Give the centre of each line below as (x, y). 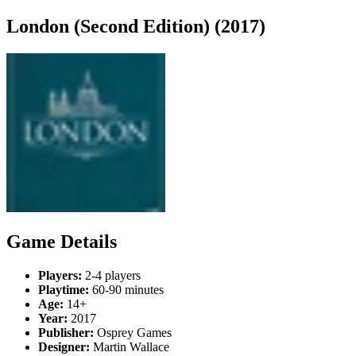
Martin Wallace (130, 346)
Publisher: (66, 332)
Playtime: (64, 289)
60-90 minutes (126, 289)
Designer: (64, 346)
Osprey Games (133, 332)
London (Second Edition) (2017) (136, 26)
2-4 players (111, 275)
